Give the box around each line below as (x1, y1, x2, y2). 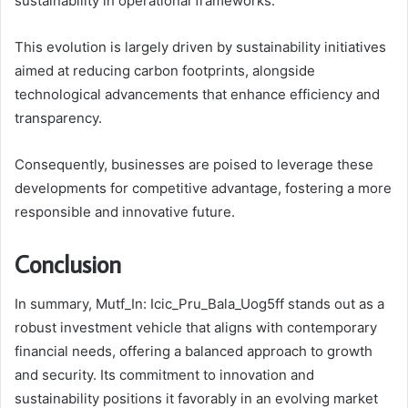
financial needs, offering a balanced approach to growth (15, 342, 372, 361)
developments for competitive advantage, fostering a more (15, 178, 392, 197)
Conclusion (15, 247, 121, 280)
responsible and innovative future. (15, 202, 235, 220)
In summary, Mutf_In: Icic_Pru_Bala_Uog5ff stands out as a (15, 295, 384, 313)
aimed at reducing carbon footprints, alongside (15, 61, 315, 79)
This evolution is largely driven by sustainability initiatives (15, 37, 386, 56)
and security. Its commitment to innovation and (15, 366, 314, 384)
